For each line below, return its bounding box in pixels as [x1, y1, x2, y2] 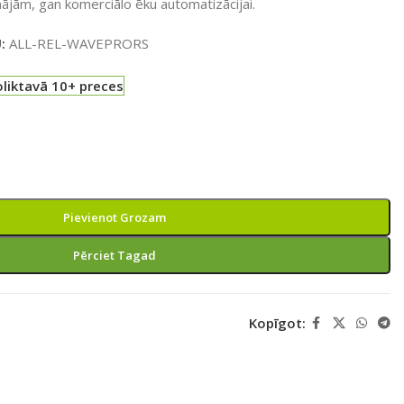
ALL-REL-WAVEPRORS [8, 33, 149, 52]
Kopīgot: [248, 314, 306, 332]
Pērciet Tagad [72, 246, 156, 263]
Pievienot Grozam [62, 208, 166, 225]
